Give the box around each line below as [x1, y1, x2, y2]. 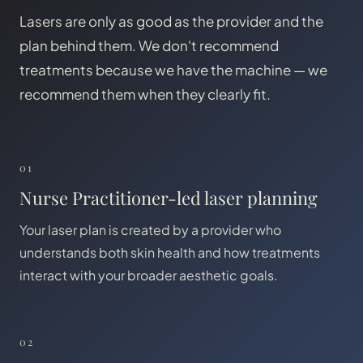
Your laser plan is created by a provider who [19, 221, 281, 238]
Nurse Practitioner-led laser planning [19, 186, 318, 210]
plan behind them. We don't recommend [19, 36, 279, 54]
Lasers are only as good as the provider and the [19, 12, 323, 30]
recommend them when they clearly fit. [19, 85, 271, 103]
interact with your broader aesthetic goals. [19, 267, 278, 284]
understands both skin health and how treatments [19, 244, 320, 261]
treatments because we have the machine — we [19, 61, 327, 79]
